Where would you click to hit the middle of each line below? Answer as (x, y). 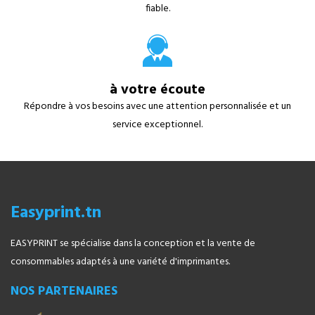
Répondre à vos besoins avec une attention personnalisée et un (157, 106)
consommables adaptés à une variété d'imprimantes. (120, 262)
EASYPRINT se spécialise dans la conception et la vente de (133, 243)
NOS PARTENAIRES (64, 291)
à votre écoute (157, 90)
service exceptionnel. (157, 124)
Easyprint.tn (56, 213)
